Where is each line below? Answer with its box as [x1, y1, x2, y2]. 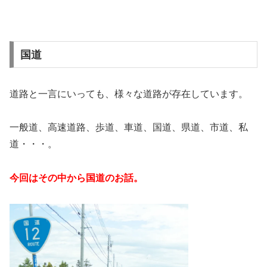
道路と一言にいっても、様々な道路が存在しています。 [10, 88, 248, 99]
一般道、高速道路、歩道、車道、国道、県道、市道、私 [10, 122, 248, 133]
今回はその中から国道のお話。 [10, 173, 143, 184]
